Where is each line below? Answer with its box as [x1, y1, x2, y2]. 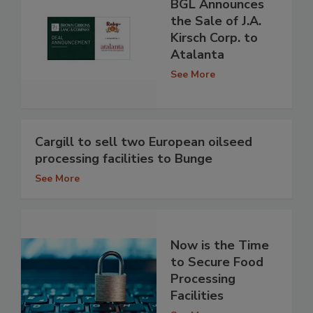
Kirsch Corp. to [170, 29, 258, 47]
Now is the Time [170, 237, 269, 254]
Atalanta [170, 46, 224, 64]
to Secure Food [170, 254, 263, 271]
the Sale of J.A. [170, 13, 261, 30]
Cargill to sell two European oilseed [35, 133, 252, 150]
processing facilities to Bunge [35, 150, 212, 167]
